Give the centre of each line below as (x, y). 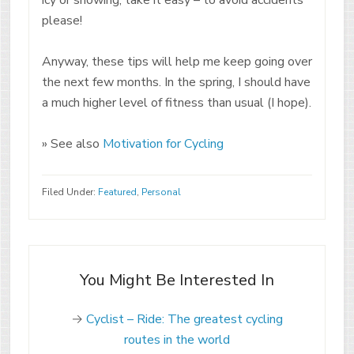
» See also (72, 143)
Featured (117, 192)
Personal (161, 192)
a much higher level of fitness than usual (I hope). (176, 102)
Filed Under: (70, 192)
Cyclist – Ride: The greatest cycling (184, 319)
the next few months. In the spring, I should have (176, 82)
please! (62, 20)
